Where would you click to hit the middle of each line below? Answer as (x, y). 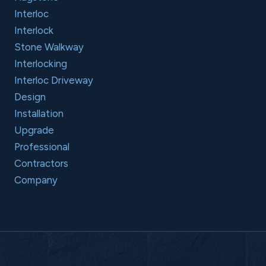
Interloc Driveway (54, 80)
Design (30, 96)
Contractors (41, 163)
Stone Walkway (49, 47)
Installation (39, 113)
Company (36, 180)
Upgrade (34, 130)
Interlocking (41, 63)
